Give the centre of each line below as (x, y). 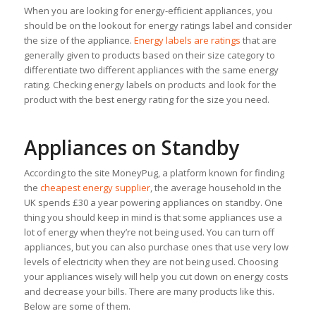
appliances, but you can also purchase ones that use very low (156, 247)
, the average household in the (215, 187)
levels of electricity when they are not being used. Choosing (151, 261)
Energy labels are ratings (187, 40)
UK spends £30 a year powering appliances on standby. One (153, 202)
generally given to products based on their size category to (149, 55)
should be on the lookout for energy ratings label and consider (158, 25)
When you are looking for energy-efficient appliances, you (148, 10)
